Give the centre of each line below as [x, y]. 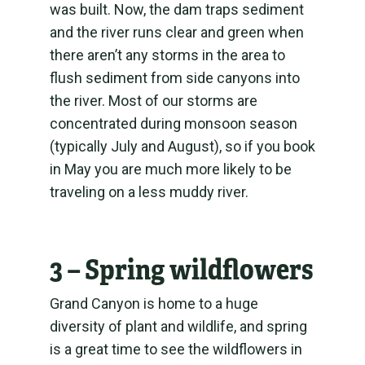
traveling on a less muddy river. [150, 192]
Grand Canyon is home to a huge [154, 303]
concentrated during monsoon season [173, 123]
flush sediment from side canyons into [174, 78]
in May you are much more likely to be [170, 169]
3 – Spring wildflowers [181, 270]
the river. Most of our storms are [153, 101]
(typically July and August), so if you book [182, 146]
